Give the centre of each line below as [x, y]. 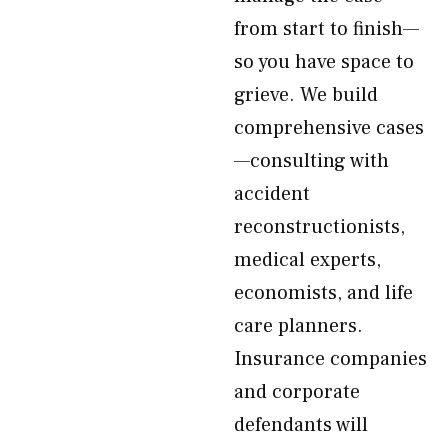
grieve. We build [306, 95]
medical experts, [307, 260]
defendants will [301, 425]
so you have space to [324, 62]
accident [272, 194]
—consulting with [311, 161]
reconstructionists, [319, 227]
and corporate [297, 392]
